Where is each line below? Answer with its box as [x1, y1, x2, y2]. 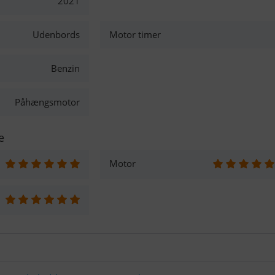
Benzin [50, 62, 80, 74]
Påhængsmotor [14, 96, 80, 108]
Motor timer [109, 28, 161, 41]
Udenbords [32, 28, 80, 41]
